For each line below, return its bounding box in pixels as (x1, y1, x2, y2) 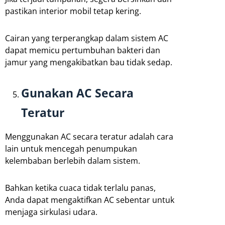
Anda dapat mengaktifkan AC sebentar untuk (5, 194, 174, 206)
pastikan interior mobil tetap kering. (5, 6, 141, 17)
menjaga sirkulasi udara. (5, 206, 97, 218)
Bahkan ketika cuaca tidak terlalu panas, (5, 182, 156, 194)
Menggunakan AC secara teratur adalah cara (5, 131, 173, 143)
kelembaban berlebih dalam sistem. (5, 155, 140, 167)
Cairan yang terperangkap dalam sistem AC (5, 33, 168, 44)
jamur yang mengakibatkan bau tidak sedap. (5, 57, 172, 68)
